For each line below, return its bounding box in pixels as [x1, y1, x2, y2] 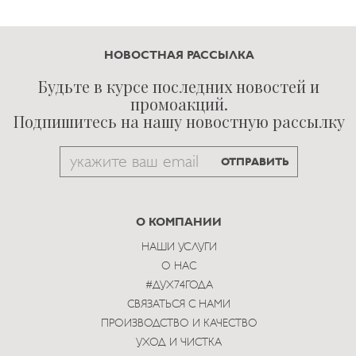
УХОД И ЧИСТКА [136, 336, 222, 349]
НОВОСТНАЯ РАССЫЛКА [103, 49, 254, 61]
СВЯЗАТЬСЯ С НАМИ [127, 298, 230, 311]
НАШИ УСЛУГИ [141, 241, 217, 253]
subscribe [136, 209, 178, 222]
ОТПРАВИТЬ [221, 157, 289, 168]
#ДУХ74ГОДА [145, 279, 213, 292]
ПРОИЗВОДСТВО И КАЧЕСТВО [100, 317, 257, 330]
